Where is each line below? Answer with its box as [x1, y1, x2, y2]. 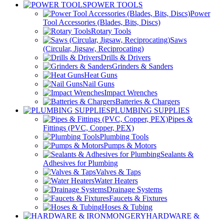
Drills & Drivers [101, 53, 151, 62]
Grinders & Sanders [112, 62, 173, 70]
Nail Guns [83, 79, 114, 88]
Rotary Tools [91, 26, 131, 35]
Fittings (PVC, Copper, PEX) [43, 123, 134, 132]
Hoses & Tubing [102, 202, 153, 211]
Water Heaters [94, 176, 138, 185]
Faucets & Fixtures [109, 194, 167, 202]
